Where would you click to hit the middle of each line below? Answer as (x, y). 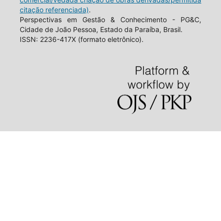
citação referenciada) (54, 9)
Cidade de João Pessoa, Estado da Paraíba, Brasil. (101, 29)
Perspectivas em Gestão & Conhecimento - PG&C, (110, 19)
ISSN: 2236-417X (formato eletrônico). (81, 39)
